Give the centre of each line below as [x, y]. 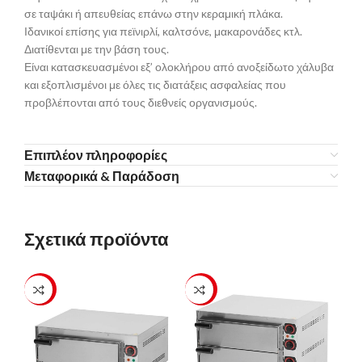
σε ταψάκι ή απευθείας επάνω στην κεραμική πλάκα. [154, 14]
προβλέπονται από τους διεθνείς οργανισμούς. [141, 103]
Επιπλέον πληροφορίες [96, 155]
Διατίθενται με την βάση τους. [97, 49]
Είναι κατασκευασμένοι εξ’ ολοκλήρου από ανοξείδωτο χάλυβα [179, 67]
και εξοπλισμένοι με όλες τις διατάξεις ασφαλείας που [155, 85]
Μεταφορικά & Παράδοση [102, 176]
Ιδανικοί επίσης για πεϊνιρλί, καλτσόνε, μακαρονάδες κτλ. [163, 32]
